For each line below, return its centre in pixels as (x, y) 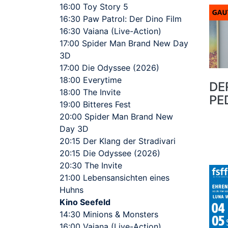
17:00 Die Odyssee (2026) (109, 68)
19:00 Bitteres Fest (95, 105)
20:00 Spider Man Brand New (116, 117)
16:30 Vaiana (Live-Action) (110, 31)
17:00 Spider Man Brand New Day (124, 44)
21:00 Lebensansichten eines (115, 178)
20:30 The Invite (91, 166)
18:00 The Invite (90, 92)
